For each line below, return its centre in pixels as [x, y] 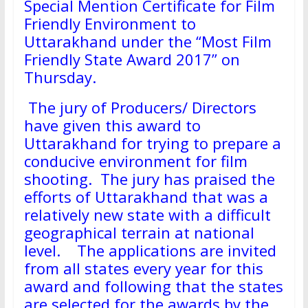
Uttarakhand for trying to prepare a [152, 143]
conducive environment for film [135, 161]
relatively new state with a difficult [147, 215]
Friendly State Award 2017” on [132, 59]
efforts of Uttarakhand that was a [146, 197]
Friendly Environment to [110, 24]
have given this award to [112, 125]
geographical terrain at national [139, 233]
